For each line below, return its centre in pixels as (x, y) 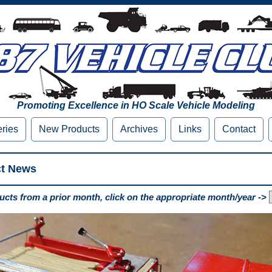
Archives (139, 129)
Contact (239, 129)
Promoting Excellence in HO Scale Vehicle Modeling (136, 105)
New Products (69, 129)
